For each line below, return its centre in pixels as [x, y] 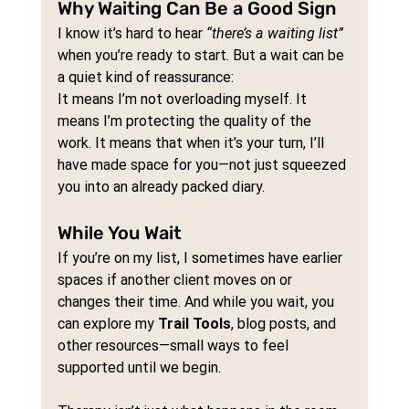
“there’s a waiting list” [274, 34]
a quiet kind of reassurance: [145, 78]
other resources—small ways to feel [174, 346]
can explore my [107, 324]
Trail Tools [194, 324]
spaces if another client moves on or [176, 280]
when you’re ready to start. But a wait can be [202, 56]
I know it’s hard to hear [131, 34]
